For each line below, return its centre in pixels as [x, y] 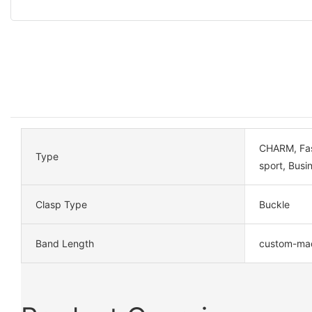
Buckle [274, 204]
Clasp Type [61, 204]
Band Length [65, 243]
